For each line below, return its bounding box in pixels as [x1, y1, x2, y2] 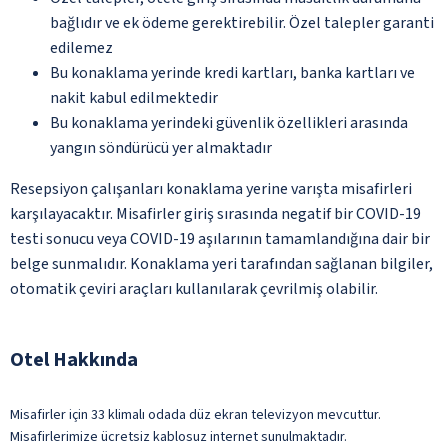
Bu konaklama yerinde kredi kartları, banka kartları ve [50, 61, 415, 84]
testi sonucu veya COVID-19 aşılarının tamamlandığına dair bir [10, 227, 430, 250]
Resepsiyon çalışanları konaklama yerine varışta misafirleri [10, 177, 412, 200]
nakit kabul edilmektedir [50, 86, 218, 109]
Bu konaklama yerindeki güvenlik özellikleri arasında [50, 111, 408, 134]
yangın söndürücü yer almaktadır [50, 136, 272, 159]
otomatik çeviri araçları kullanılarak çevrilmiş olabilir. [10, 277, 378, 300]
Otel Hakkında [10, 345, 138, 374]
